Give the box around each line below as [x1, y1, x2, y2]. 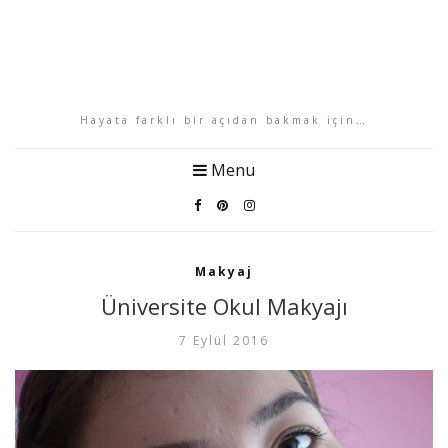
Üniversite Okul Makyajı [100, 291, 348, 321]
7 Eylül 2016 [179, 332, 269, 349]
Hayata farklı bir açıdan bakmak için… [80, 113, 368, 127]
